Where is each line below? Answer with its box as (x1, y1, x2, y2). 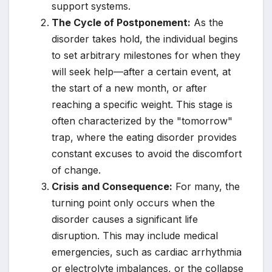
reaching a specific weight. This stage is (52, 98, 233, 110)
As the (191, 16, 223, 29)
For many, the (172, 180, 240, 192)
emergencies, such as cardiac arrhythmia (52, 246, 242, 258)
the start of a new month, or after (52, 82, 207, 94)
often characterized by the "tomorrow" (52, 115, 233, 127)
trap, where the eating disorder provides (52, 131, 237, 143)
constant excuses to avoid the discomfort (52, 148, 242, 160)
